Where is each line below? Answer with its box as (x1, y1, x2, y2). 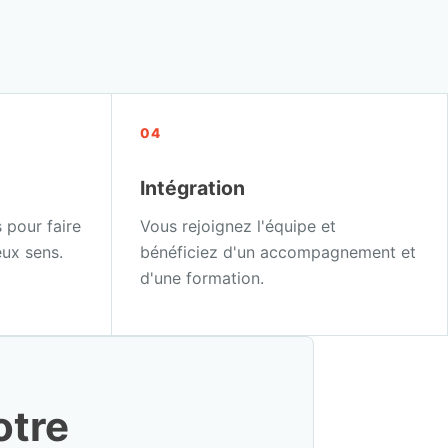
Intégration (140, 176, 246, 201)
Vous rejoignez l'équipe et (140, 216, 337, 237)
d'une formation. (140, 268, 265, 289)
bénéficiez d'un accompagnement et (140, 242, 417, 263)
